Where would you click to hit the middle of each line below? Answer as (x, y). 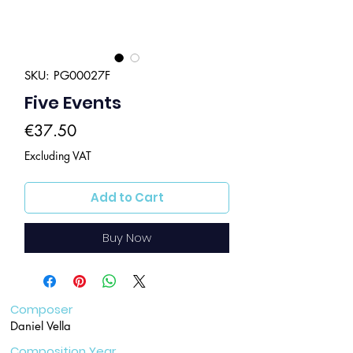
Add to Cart (127, 197)
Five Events (73, 103)
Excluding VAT (58, 156)
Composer (41, 309)
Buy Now (127, 238)
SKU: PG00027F (67, 75)
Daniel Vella (41, 326)
